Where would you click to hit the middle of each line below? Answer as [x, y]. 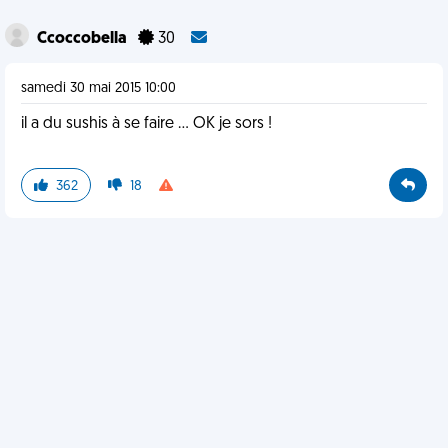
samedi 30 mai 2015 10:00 [98, 88]
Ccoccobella [83, 39]
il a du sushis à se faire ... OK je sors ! [146, 124]
